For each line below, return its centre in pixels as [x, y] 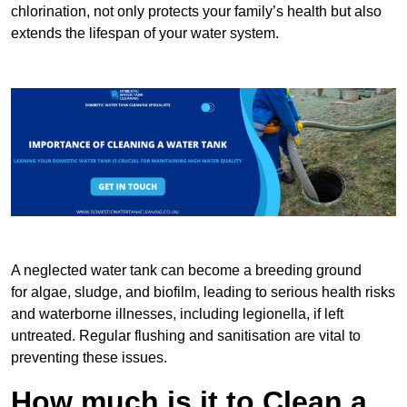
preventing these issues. [89, 358]
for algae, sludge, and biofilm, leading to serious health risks [203, 293]
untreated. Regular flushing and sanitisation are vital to [186, 336]
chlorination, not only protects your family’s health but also [196, 12]
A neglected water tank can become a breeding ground [186, 271]
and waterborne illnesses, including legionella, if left [177, 314]
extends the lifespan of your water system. [145, 34]
